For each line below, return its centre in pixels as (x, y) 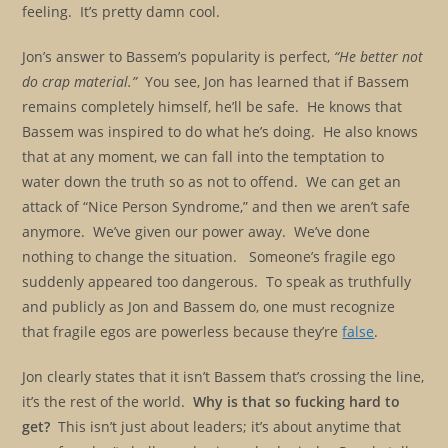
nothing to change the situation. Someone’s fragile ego (209, 256)
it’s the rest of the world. (108, 401)
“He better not (379, 56)
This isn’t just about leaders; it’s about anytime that (226, 426)
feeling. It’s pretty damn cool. (121, 11)
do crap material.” (84, 81)
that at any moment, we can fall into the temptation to (203, 156)
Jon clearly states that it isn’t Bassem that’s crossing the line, (223, 376)
